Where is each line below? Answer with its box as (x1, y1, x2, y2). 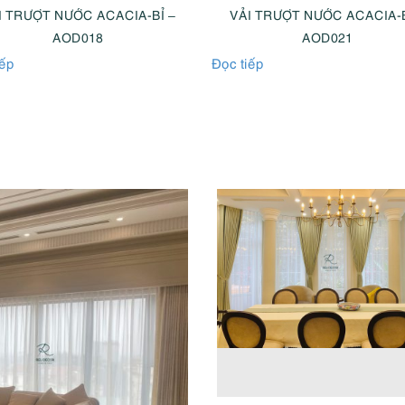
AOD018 (52, 27, 103, 45)
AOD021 (302, 27, 353, 45)
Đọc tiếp (212, 52, 264, 71)
